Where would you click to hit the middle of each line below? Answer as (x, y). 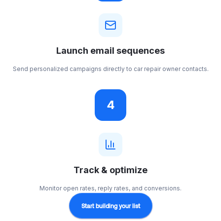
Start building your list (110, 206)
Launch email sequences (110, 51)
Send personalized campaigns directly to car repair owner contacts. (110, 69)
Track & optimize (110, 170)
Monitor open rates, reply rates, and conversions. (110, 188)
